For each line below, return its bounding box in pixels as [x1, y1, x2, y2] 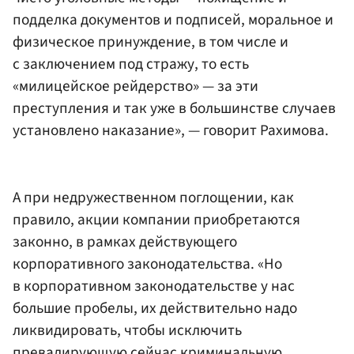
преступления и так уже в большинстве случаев [13, 96, 336, 119]
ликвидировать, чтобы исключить [13, 319, 242, 342]
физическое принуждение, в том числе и [13, 30, 288, 53]
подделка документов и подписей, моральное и [13, 8, 333, 31]
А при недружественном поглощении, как [13, 186, 294, 209]
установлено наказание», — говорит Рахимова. [13, 119, 329, 141]
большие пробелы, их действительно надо [13, 297, 297, 320]
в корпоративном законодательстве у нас [13, 275, 295, 298]
